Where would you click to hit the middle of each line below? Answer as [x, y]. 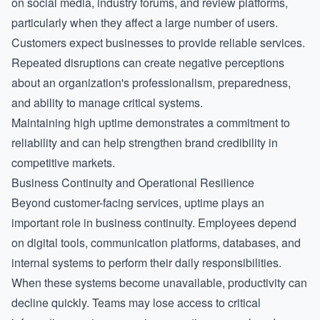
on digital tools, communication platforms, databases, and [156, 242]
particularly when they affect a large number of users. [145, 22]
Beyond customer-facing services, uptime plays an [138, 202]
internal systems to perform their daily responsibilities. [146, 262]
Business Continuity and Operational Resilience [133, 182]
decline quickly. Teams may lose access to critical [136, 302]
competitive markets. [63, 162]
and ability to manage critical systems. [107, 102]
